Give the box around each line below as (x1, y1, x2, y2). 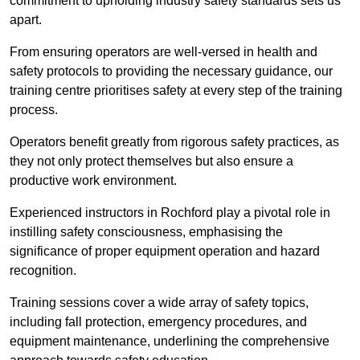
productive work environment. (10, 174, 177, 188)
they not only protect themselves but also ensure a (10, 154, 293, 169)
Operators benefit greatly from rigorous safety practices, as (10, 135, 339, 149)
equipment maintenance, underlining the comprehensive (10, 334, 329, 349)
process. (10, 103, 58, 117)
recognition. (10, 264, 76, 278)
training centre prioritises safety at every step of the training (10, 84, 342, 98)
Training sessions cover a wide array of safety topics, (10, 296, 309, 310)
